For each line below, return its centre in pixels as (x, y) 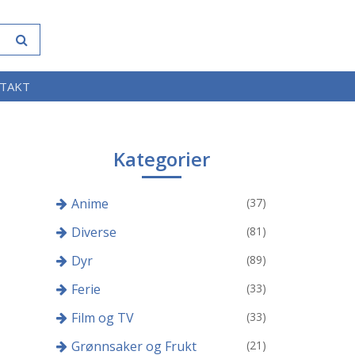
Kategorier (161, 159)
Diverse (94, 232)
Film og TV (103, 318)
